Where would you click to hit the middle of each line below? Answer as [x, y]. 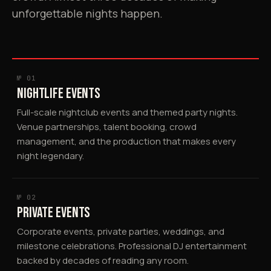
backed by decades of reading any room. [103, 260]
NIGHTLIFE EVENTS [59, 93]
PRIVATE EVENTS [54, 212]
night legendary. [51, 155]
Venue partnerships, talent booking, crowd [107, 126]
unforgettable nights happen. [87, 13]
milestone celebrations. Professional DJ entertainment [132, 246]
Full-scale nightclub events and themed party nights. [127, 112]
